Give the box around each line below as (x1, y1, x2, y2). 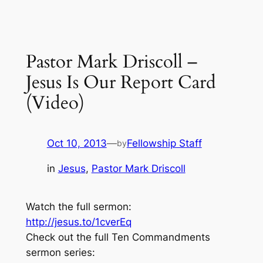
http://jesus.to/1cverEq (25, 215, 131, 228)
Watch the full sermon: (25, 200, 131, 213)
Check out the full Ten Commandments (25, 231, 210, 243)
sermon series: (25, 246, 95, 258)
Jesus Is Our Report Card (25, 70, 216, 95)
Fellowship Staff (126, 137, 202, 149)
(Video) (25, 90, 85, 116)
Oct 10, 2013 (46, 137, 107, 149)
